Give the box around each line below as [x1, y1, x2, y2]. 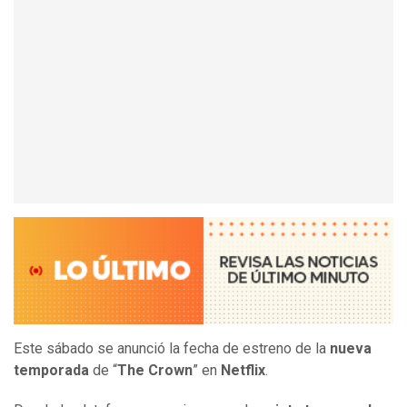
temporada [14, 362, 89, 380]
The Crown [117, 362, 193, 380]
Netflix [221, 362, 265, 380]
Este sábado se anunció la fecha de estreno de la [14, 340, 330, 358]
